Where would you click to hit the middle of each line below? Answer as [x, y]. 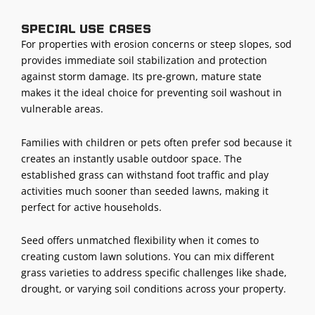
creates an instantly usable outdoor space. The [131, 158]
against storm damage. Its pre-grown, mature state [141, 77]
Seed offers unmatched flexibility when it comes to [140, 240]
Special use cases [86, 29]
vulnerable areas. [62, 109]
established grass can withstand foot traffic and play [145, 174]
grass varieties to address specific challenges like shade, [154, 273]
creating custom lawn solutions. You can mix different [148, 257]
